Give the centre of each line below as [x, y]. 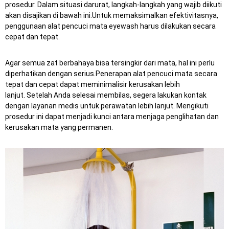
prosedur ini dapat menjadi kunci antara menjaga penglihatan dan [112, 117]
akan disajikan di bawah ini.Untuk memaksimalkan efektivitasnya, [112, 15]
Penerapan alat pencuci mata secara [156, 74]
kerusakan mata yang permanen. [59, 127]
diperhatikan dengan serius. [50, 74]
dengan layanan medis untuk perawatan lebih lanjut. [91, 106]
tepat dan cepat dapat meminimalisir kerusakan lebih [93, 84]
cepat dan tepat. [32, 37]
